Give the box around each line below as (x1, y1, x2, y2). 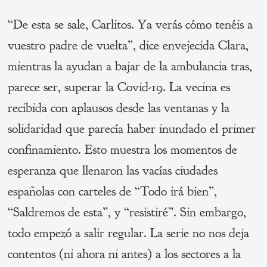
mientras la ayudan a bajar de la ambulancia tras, (8, 58, 253, 75)
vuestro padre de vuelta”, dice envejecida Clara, (8, 37, 249, 54)
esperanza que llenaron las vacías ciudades (8, 162, 218, 179)
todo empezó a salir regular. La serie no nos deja (8, 225, 250, 242)
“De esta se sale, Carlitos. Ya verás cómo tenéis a (8, 16, 253, 33)
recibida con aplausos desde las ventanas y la (8, 100, 230, 117)
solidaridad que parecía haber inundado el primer (8, 120, 256, 138)
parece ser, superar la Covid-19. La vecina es (8, 79, 231, 96)
